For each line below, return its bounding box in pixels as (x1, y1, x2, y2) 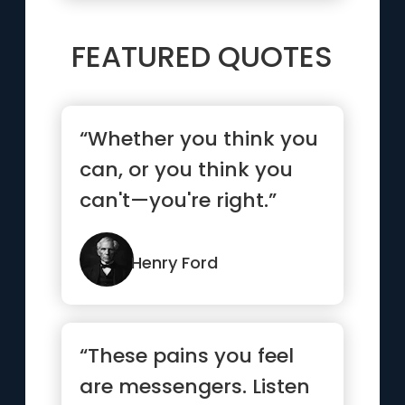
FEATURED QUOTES (71, 36, 334, 77)
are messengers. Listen (80, 372, 311, 400)
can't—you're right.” (80, 186, 278, 214)
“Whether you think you (80, 125, 319, 153)
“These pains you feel (80, 342, 295, 370)
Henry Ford (131, 251, 219, 274)
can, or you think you (80, 155, 294, 184)
